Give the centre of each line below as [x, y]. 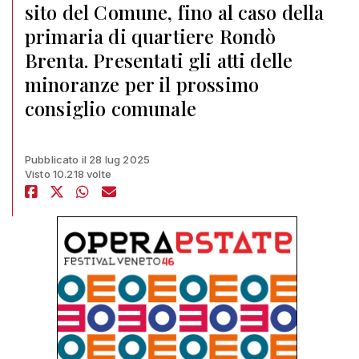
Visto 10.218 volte [68, 174]
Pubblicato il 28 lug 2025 [87, 159]
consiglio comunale [111, 108]
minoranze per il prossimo [142, 84]
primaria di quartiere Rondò [151, 36]
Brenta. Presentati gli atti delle [159, 60]
